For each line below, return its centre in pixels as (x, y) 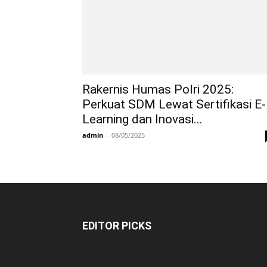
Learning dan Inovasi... (142, 119)
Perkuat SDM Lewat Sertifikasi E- (174, 104)
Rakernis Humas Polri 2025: (158, 89)
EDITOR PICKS (117, 226)
